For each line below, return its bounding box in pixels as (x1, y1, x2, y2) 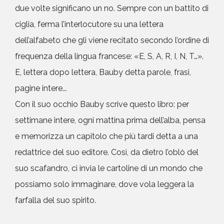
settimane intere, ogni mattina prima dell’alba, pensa (15, 115, 205, 125)
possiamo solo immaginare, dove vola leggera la (15, 179, 194, 189)
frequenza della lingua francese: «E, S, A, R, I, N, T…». (15, 51, 203, 61)
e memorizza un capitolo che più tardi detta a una (15, 131, 198, 141)
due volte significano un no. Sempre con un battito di (15, 3, 208, 13)
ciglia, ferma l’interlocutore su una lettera (15, 19, 163, 29)
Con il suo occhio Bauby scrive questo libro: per (15, 99, 189, 109)
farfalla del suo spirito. (15, 195, 96, 205)
